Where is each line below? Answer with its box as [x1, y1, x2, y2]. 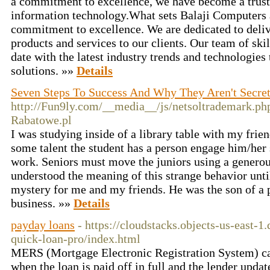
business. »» [11, 196, 74, 210]
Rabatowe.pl [11, 113, 72, 127]
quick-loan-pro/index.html [11, 232, 140, 245]
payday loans [11, 218, 75, 231]
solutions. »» [11, 64, 77, 77]
